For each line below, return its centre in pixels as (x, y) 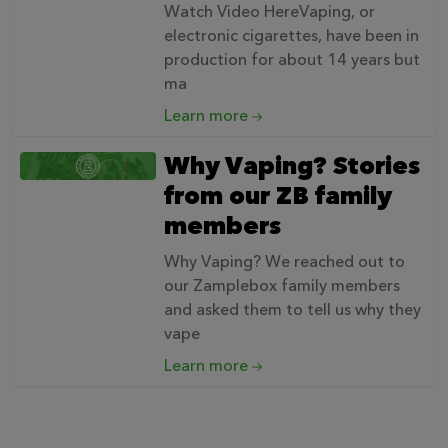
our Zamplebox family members (282, 285)
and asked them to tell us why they (292, 309)
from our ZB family (278, 196)
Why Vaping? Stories (292, 166)
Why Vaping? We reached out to (284, 261)
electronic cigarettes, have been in (291, 35)
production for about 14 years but (292, 59)
